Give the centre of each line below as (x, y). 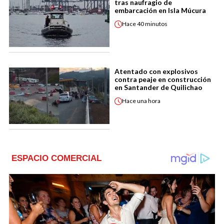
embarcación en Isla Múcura (160, 10)
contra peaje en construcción (163, 79)
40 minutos (152, 24)
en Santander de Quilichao (158, 87)
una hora (149, 101)
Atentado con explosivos (156, 71)
